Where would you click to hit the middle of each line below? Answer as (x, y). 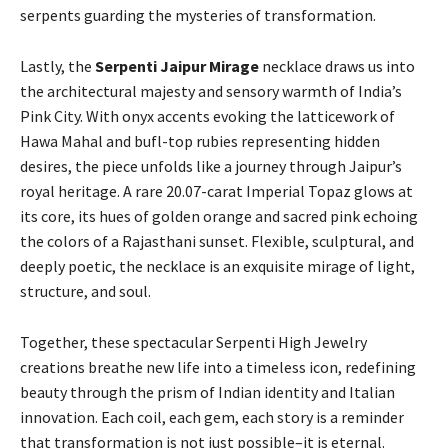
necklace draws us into (338, 66)
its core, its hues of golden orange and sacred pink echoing (219, 216)
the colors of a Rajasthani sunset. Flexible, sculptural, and (217, 241)
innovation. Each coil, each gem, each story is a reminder (212, 417)
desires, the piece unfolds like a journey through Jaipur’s (211, 166)
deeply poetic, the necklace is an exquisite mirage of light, (217, 266)
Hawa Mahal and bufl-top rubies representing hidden (200, 141)
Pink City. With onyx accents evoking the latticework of (207, 116)
